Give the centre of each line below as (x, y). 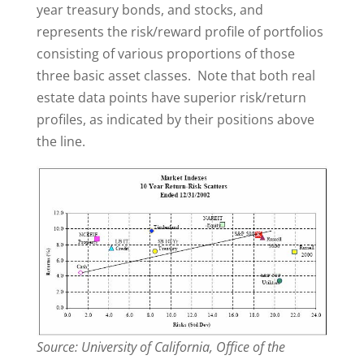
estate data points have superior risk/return (171, 97)
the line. (61, 141)
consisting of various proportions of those (165, 54)
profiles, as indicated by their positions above (175, 119)
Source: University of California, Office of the (160, 347)
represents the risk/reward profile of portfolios (180, 32)
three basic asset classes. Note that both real (175, 76)
